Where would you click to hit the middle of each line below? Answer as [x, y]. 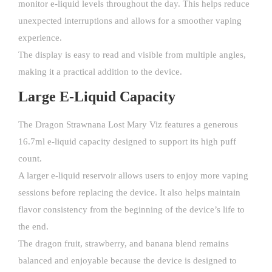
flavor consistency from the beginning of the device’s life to [131, 210]
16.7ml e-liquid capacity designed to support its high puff [127, 142]
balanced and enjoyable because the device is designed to [127, 261]
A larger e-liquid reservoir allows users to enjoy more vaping [133, 176]
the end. [33, 227]
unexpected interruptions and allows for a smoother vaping [130, 21]
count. [30, 159]
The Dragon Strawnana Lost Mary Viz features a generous [128, 125]
